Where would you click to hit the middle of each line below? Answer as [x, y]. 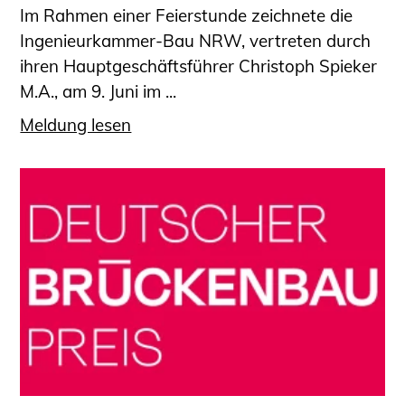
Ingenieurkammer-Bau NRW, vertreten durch [196, 41]
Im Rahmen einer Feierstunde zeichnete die [187, 16]
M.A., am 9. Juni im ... [99, 92]
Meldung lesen [76, 124]
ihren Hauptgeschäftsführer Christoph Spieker [199, 66]
